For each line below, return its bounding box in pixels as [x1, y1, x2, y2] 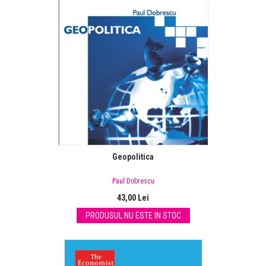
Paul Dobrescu [112, 177, 154, 186]
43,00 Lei [117, 193, 149, 203]
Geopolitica [112, 152, 154, 162]
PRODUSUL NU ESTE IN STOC [85, 211, 181, 221]
